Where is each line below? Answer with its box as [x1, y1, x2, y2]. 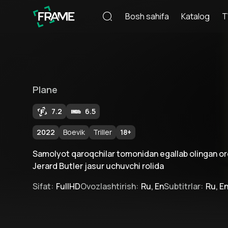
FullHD [56, 181, 80, 192]
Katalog [181, 11, 210, 22]
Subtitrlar [164, 181, 201, 192]
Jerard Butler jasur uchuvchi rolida [33, 160, 164, 172]
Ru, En [141, 181, 164, 192]
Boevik [63, 127, 85, 137]
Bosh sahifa [125, 11, 169, 22]
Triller [93, 127, 112, 137]
